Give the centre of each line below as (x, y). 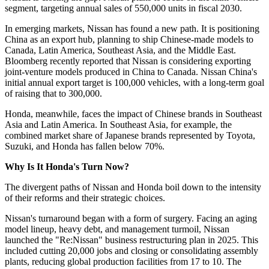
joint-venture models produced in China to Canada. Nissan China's (131, 71)
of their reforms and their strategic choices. (85, 198)
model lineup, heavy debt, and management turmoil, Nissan (117, 229)
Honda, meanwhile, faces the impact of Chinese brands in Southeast (133, 113)
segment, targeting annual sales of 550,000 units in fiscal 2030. (123, 8)
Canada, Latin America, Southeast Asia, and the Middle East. (120, 50)
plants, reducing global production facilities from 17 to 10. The (123, 261)
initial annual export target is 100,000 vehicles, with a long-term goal (134, 82)
